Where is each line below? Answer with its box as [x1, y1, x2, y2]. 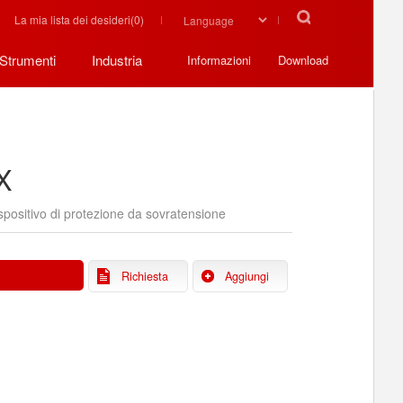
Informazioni [187, 51, 251, 68]
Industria [92, 50, 142, 69]
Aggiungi [224, 268, 269, 284]
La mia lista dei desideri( [14, 12, 134, 27]
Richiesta [121, 268, 168, 284]
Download [278, 51, 328, 68]
